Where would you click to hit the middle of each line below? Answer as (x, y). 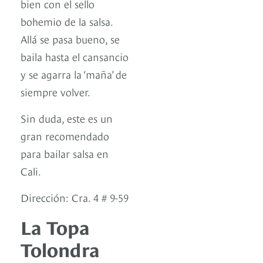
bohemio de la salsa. (67, 21)
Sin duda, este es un (67, 117)
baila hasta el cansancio (75, 56)
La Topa (55, 226)
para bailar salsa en (65, 153)
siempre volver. (55, 91)
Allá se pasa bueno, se (70, 38)
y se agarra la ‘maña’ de (74, 73)
